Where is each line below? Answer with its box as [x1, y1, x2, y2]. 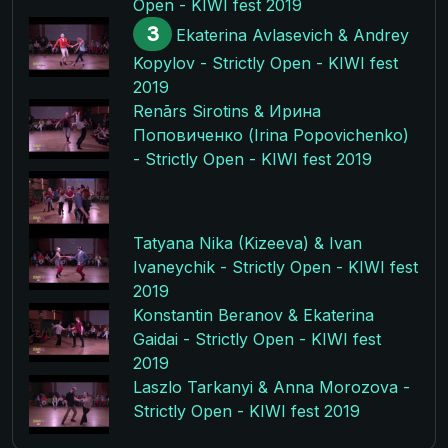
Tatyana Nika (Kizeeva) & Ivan [132, 232, 362, 253]
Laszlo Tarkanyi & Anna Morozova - [132, 376, 410, 397]
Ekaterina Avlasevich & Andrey [175, 25, 409, 46]
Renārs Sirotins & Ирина [132, 101, 321, 122]
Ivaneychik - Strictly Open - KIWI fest [132, 256, 418, 277]
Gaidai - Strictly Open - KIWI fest [132, 328, 381, 349]
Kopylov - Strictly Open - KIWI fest [132, 53, 398, 74]
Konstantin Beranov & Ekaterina [132, 304, 374, 325]
